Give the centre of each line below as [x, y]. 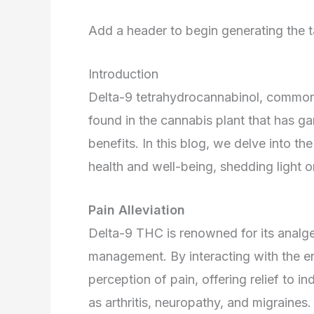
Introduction [123, 74]
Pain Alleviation [137, 210]
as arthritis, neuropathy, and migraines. [200, 302]
